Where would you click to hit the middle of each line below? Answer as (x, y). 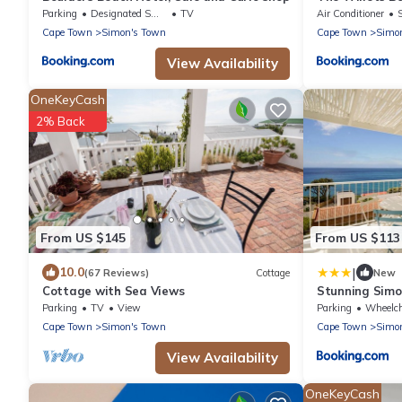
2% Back (61, 121)
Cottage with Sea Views (114, 291)
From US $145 (83, 237)
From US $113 (358, 237)
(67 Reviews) (117, 272)
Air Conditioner (350, 13)
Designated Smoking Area (121, 13)
